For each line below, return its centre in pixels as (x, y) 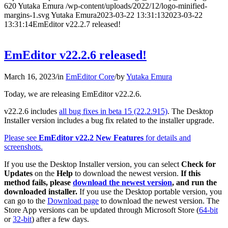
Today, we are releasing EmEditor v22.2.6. (73, 94)
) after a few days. (60, 219)
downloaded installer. (41, 191)
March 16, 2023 (30, 76)
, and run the (194, 182)
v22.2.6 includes (32, 111)
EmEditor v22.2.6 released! (75, 55)
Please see (21, 137)
